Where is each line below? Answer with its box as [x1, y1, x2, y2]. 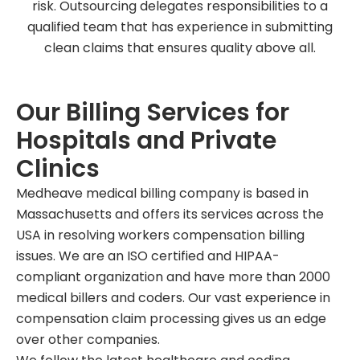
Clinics [16, 152, 100, 186]
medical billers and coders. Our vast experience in [16, 288, 330, 307]
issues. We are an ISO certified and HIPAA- [16, 247, 280, 265]
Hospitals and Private [16, 124, 276, 157]
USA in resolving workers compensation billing [16, 226, 305, 244]
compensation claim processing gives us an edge [16, 309, 326, 328]
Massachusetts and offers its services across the [16, 205, 324, 223]
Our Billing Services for [16, 96, 289, 129]
